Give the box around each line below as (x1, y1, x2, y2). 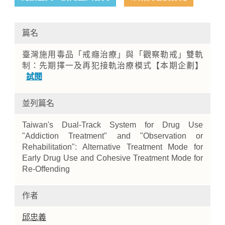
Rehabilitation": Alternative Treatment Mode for (22, 143, 203, 151)
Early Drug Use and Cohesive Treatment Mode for (22, 154, 203, 162)
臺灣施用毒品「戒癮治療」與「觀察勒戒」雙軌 (22, 50, 203, 59)
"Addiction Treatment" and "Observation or (22, 132, 203, 140)
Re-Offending (22, 165, 70, 173)
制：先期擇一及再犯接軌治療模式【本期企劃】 (22, 61, 203, 70)
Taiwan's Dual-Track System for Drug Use (22, 121, 203, 129)
